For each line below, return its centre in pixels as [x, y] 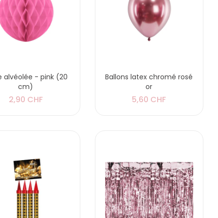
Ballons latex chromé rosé [149, 77]
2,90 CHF [26, 99]
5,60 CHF [149, 99]
